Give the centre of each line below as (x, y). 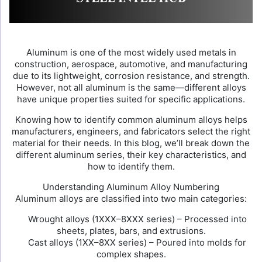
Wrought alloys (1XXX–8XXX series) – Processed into (136, 219)
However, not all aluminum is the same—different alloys (131, 87)
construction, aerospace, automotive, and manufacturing (131, 64)
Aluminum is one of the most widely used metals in (131, 52)
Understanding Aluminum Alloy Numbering (131, 187)
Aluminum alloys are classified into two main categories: (131, 199)
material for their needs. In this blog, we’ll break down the (131, 143)
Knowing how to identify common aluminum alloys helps (131, 120)
